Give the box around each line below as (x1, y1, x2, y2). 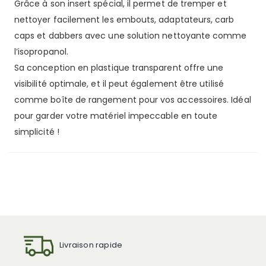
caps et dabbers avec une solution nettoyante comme (14, 29, 247, 42)
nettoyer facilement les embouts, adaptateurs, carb (14, 13, 235, 26)
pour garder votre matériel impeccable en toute (14, 109, 218, 122)
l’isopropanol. (14, 45, 68, 58)
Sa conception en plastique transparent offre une (14, 61, 224, 74)
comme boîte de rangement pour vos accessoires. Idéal (14, 93, 251, 106)
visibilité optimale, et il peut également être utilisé (14, 77, 224, 90)
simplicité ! (14, 125, 59, 138)
